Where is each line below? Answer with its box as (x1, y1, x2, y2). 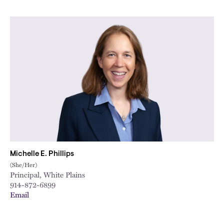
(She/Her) (10, 160, 37, 169)
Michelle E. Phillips (10, 150, 74, 158)
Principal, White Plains (10, 169, 85, 180)
